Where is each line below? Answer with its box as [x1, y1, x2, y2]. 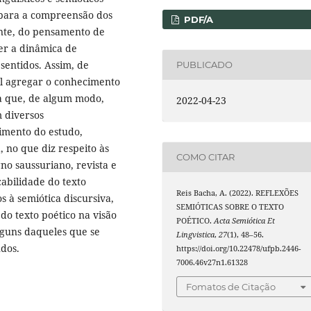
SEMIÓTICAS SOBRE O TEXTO [176, 201, 285, 212]
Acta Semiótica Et [214, 215, 276, 226]
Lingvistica [176, 229, 215, 239]
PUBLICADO [176, 59, 233, 71]
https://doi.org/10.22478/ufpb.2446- [176, 243, 301, 253]
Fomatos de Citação [186, 281, 276, 293]
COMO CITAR [176, 151, 235, 163]
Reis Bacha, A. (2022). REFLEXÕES [176, 187, 299, 198]
